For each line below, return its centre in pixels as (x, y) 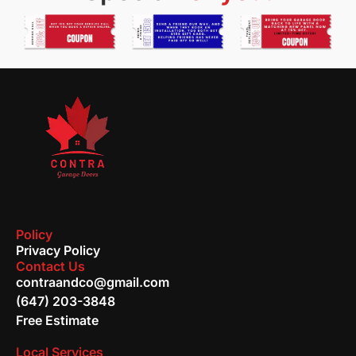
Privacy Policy (58, 250)
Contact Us (50, 266)
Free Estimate (57, 320)
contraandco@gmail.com (93, 282)
